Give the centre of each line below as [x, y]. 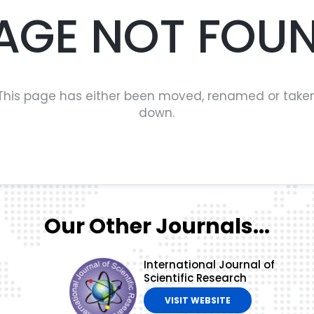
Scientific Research [195, 278]
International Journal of [209, 265]
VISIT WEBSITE [197, 301]
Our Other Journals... [157, 227]
